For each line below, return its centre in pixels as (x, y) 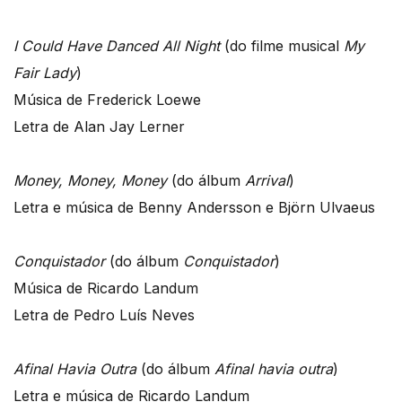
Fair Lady (45, 72)
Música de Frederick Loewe (107, 99)
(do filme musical (282, 45)
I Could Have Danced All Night (117, 45)
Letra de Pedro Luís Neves (104, 315)
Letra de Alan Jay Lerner (99, 126)
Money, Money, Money (90, 180)
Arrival (267, 180)
